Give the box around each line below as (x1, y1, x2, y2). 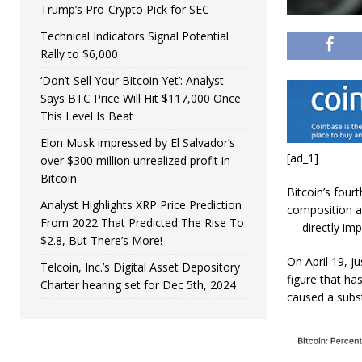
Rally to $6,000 (40, 46, 118, 61)
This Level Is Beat (40, 108, 133, 124)
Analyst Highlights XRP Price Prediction (40, 197, 242, 213)
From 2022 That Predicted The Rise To (40, 215, 244, 230)
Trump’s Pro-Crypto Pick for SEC (40, 2, 209, 17)
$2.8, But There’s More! (40, 233, 162, 248)
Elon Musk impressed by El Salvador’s (40, 135, 235, 150)
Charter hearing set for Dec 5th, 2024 (40, 277, 236, 293)
